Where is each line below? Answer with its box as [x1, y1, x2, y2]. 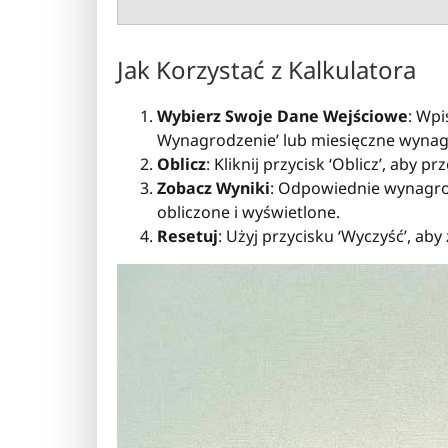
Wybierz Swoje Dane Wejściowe [157, 104, 408, 127]
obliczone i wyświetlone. [157, 200, 340, 223]
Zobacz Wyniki [157, 176, 270, 199]
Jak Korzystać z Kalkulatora [117, 52, 416, 86]
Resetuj [157, 224, 218, 247]
